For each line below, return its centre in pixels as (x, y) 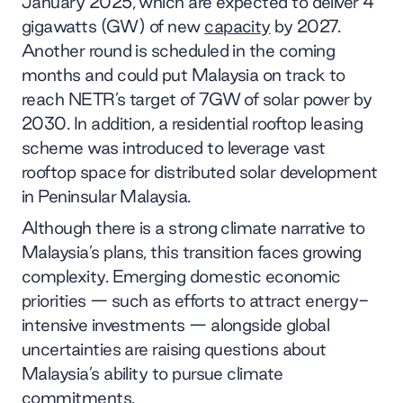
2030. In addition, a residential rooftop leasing (193, 123)
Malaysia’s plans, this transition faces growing (192, 251)
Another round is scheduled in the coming (179, 50)
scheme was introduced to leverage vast (174, 147)
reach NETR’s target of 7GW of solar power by (197, 99)
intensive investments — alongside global (176, 324)
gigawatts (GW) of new (113, 26)
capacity (237, 26)
